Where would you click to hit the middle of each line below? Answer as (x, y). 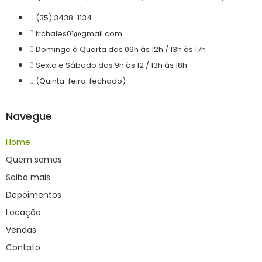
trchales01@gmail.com (79, 33)
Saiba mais (28, 177)
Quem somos (34, 159)
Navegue (29, 116)
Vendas (21, 230)
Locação (23, 212)
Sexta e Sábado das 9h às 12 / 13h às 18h (111, 65)
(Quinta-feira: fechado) (81, 81)
